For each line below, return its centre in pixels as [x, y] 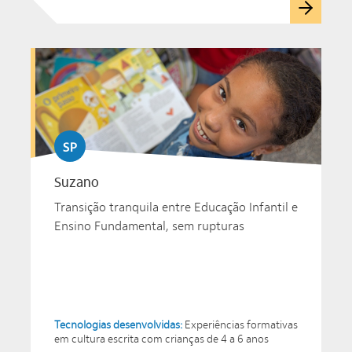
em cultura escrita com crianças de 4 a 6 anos [161, 339]
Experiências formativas [241, 325]
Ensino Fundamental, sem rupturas [149, 226]
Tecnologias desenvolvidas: [119, 325]
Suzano [77, 183]
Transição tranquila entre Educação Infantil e [176, 207]
